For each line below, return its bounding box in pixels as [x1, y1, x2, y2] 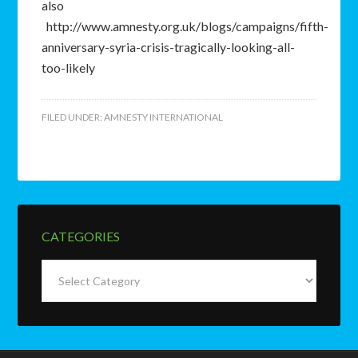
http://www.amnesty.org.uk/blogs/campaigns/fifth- [42, 18, 329, 34]
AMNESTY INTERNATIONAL [104, 111, 224, 124]
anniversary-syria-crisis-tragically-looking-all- [42, 39, 296, 55]
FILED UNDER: [42, 111, 105, 124]
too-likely [42, 60, 101, 76]
